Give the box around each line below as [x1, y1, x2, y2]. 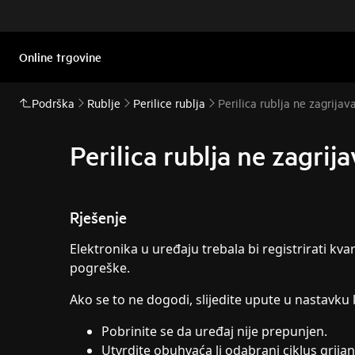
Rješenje [70, 207, 127, 227]
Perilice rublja [133, 95, 205, 110]
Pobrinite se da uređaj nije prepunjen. [101, 323, 327, 340]
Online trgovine [19, 48, 101, 65]
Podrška [32, 95, 74, 110]
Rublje [87, 95, 120, 110]
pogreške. [70, 259, 130, 277]
